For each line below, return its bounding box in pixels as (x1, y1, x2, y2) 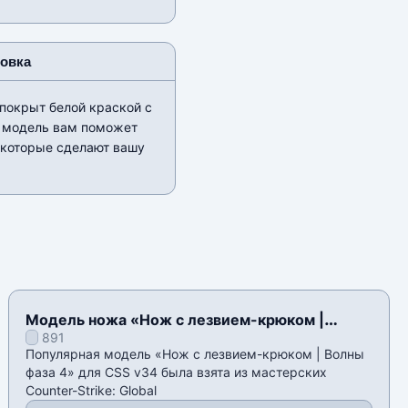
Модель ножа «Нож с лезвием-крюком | (25, 311, 325, 330)
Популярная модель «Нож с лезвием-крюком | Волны (25, 346, 365, 362)
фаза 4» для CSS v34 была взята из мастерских (25, 364, 328, 381)
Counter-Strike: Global (25, 382, 158, 399)
